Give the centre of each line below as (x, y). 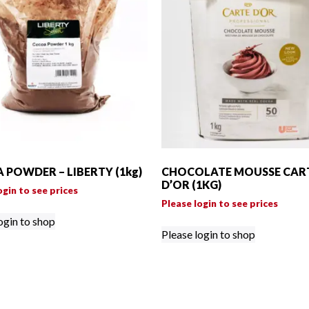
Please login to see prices (220, 203)
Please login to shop (208, 235)
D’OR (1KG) (191, 185)
